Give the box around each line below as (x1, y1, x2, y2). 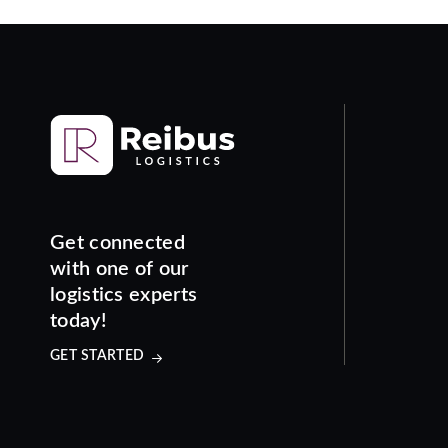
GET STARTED (50, 349, 145, 363)
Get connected (50, 233, 185, 253)
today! (50, 311, 107, 331)
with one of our (50, 259, 189, 279)
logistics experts (50, 285, 198, 305)
